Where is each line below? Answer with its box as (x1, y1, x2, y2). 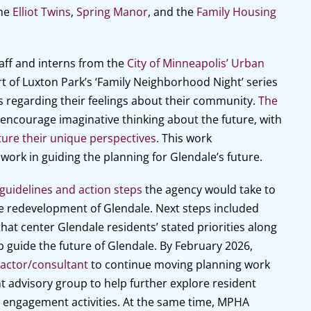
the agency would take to (142, 182, 276, 197)
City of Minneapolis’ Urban (126, 56, 264, 71)
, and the (147, 4, 196, 19)
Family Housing (196, 4, 276, 19)
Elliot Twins (12, 4, 71, 19)
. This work (155, 131, 212, 146)
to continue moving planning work (87, 257, 270, 272)
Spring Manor (76, 4, 148, 19)
